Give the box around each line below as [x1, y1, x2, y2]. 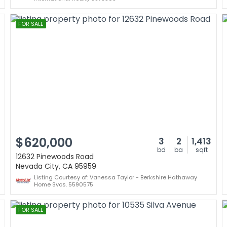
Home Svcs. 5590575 [34, 180, 93, 188]
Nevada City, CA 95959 [16, 161, 96, 171]
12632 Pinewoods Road [16, 152, 94, 162]
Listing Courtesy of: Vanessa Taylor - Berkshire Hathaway [34, 173, 197, 181]
